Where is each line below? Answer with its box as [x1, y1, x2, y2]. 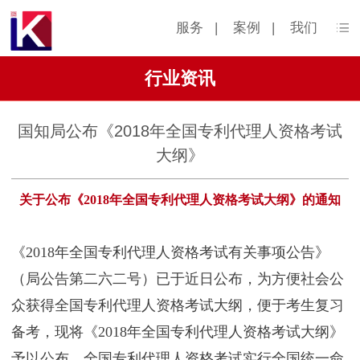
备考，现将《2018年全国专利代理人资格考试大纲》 [11, 323, 344, 340]
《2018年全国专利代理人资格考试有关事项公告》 [11, 243, 329, 260]
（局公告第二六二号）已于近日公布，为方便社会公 [11, 270, 344, 287]
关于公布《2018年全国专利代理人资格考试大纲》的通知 [19, 192, 341, 207]
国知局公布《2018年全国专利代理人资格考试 [18, 122, 342, 141]
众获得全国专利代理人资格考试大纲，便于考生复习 [11, 297, 344, 313]
